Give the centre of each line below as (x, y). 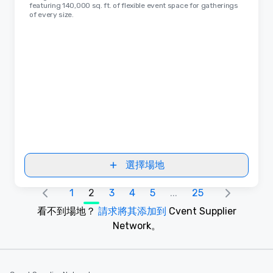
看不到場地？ (66, 211)
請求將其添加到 (132, 211)
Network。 (136, 225)
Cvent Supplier (202, 211)
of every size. (51, 14)
